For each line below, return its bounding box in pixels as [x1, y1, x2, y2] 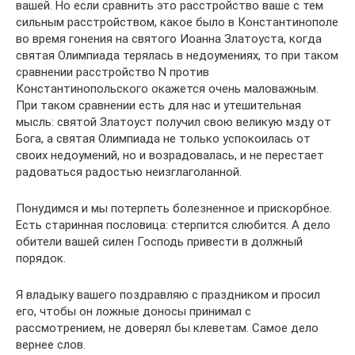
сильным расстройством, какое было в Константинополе [16, 14, 338, 29]
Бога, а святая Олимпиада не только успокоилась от [16, 131, 311, 146]
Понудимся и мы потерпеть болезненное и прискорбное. [16, 200, 332, 216]
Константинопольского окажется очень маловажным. [16, 81, 319, 96]
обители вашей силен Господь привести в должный [16, 234, 303, 249]
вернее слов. [16, 337, 86, 352]
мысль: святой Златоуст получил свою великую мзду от [16, 114, 331, 129]
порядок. [16, 250, 66, 265]
